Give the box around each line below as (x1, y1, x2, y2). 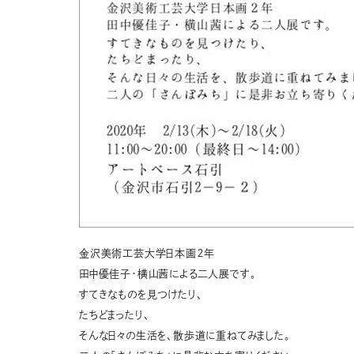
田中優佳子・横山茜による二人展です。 (79, 269, 257, 279)
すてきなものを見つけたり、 (79, 289, 203, 299)
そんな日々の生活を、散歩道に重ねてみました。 (79, 330, 291, 341)
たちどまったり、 (79, 310, 150, 320)
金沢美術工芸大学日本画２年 (79, 248, 215, 258)
